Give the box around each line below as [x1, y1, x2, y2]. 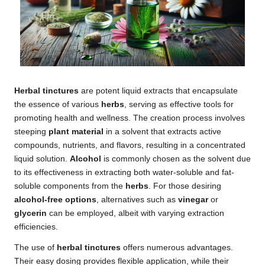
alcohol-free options [14, 195, 96, 204]
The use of [14, 243, 57, 252]
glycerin [14, 208, 47, 218]
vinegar [178, 195, 208, 204]
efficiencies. [14, 222, 58, 231]
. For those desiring [148, 181, 221, 190]
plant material [49, 127, 104, 136]
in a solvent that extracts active [104, 127, 221, 136]
